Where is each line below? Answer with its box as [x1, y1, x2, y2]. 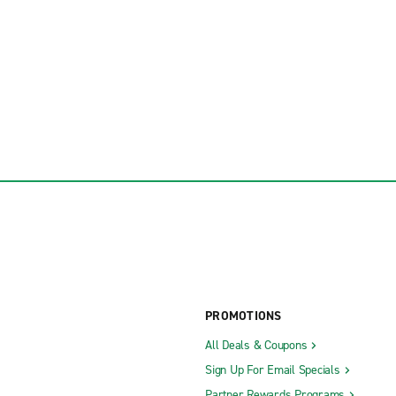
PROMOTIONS [205, 307, 282, 324]
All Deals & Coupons [205, 336, 308, 354]
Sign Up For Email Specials [205, 361, 340, 378]
